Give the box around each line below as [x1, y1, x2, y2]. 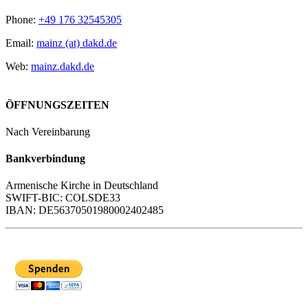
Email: [5, 37, 36, 49]
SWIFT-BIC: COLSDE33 [5, 192, 120, 204]
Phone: [5, 14, 38, 26]
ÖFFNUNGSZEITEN [5, 98, 109, 111]
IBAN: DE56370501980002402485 [5, 204, 164, 217]
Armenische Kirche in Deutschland [5, 179, 158, 192]
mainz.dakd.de [31, 60, 94, 73]
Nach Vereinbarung [5, 125, 90, 137]
